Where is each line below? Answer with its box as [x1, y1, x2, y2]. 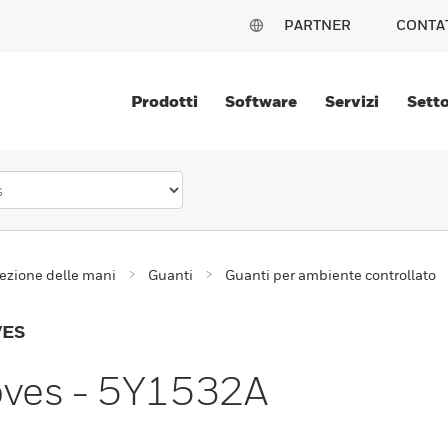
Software [225, 91, 298, 111]
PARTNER [284, 16, 351, 33]
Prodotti [130, 91, 198, 111]
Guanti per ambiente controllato [225, 266, 436, 284]
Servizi [325, 91, 380, 111]
